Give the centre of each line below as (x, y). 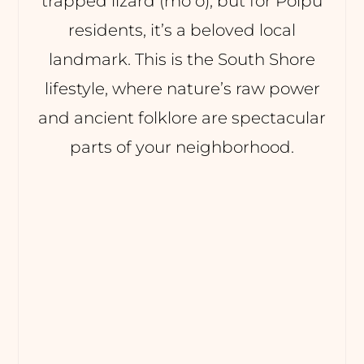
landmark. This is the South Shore (182, 59)
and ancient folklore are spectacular (182, 117)
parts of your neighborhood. (182, 147)
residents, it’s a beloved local (182, 30)
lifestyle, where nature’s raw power (182, 88)
